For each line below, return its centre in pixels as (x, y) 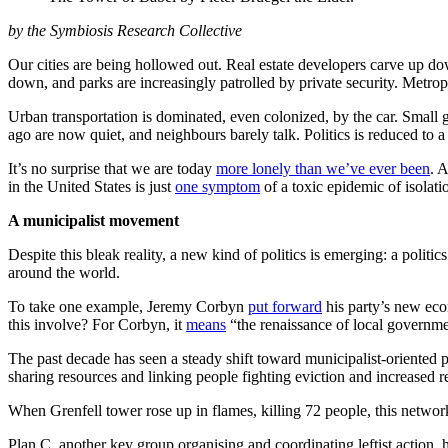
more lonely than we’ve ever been (323, 168)
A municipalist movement (93, 220)
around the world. (64, 272)
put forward (285, 306)
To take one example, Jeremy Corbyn (128, 306)
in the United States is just (91, 186)
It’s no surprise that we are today (112, 168)
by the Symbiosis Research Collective (125, 30)
